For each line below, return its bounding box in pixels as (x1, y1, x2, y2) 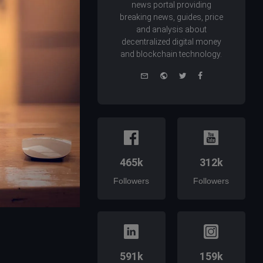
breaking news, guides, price (119, 12, 223, 22)
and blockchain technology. (120, 49, 222, 59)
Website (167, 69, 198, 80)
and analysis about (136, 25, 207, 35)
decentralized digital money (121, 37, 221, 47)
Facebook (201, 69, 240, 80)
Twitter (186, 69, 213, 80)
